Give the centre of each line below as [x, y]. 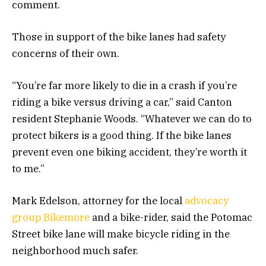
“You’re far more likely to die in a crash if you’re [124, 85]
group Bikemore [51, 218]
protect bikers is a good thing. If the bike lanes [122, 135]
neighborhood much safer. [75, 251]
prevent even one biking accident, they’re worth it [129, 152]
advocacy [207, 201]
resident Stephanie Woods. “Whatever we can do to [132, 118]
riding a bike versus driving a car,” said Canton [122, 102]
